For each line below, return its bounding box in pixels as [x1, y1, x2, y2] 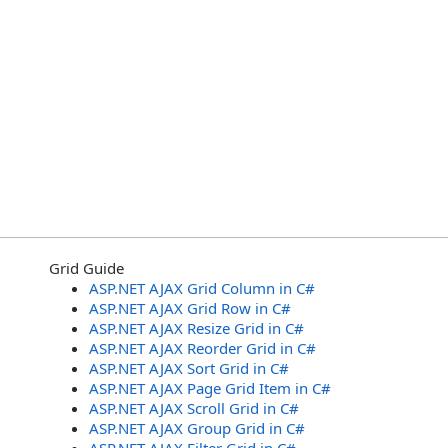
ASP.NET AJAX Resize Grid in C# [89, 318, 304, 338]
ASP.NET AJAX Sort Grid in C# [89, 358, 289, 378]
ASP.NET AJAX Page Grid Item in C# [89, 378, 331, 398]
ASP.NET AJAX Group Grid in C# [89, 418, 305, 438]
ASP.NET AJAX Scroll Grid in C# [89, 398, 299, 418]
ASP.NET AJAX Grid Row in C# [89, 298, 291, 318]
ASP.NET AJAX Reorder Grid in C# [89, 338, 316, 358]
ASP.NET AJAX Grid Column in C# [89, 278, 315, 298]
